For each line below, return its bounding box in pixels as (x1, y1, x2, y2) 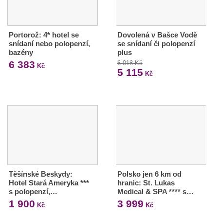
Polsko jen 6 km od (117, 170, 182, 178)
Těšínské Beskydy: (9, 170, 73, 178)
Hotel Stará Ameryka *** (9, 179, 89, 187)
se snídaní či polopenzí (117, 39, 195, 48)
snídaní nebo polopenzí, (9, 39, 90, 48)
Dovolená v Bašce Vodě (117, 31, 197, 39)
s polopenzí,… (9, 187, 57, 196)
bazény (9, 48, 33, 57)
